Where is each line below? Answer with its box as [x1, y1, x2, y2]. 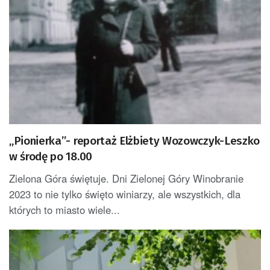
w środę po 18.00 [9, 149, 92, 163]
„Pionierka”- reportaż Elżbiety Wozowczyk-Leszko [9, 133, 260, 148]
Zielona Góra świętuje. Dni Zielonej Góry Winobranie [9, 171, 243, 186]
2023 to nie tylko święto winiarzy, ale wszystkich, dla [9, 186, 240, 201]
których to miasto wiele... [9, 202, 120, 217]
